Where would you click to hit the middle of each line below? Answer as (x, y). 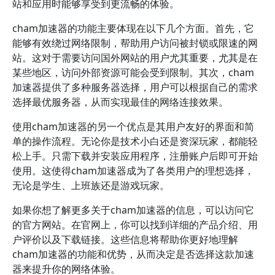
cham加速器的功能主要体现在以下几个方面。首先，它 (133, 28)
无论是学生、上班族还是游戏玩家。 (91, 185)
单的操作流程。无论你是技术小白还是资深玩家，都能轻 (135, 141)
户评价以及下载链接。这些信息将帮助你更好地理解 (125, 239)
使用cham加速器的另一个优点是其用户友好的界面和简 (133, 126)
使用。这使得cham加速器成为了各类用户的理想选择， (133, 171)
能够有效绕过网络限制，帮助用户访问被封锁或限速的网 (135, 43)
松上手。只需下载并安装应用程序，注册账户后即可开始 (135, 156)
